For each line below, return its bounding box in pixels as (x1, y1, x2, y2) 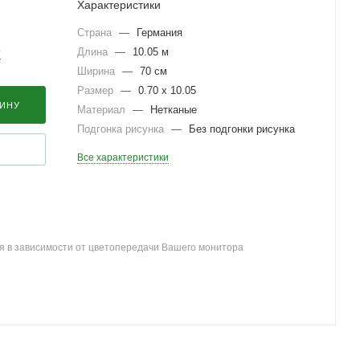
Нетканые (150, 104, 197, 116)
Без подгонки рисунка (189, 123, 295, 135)
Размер (77, 84, 117, 96)
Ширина (77, 65, 118, 77)
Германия (137, 27, 182, 39)
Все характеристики (77, 152, 169, 163)
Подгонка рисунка (77, 123, 167, 135)
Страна (77, 27, 115, 39)
